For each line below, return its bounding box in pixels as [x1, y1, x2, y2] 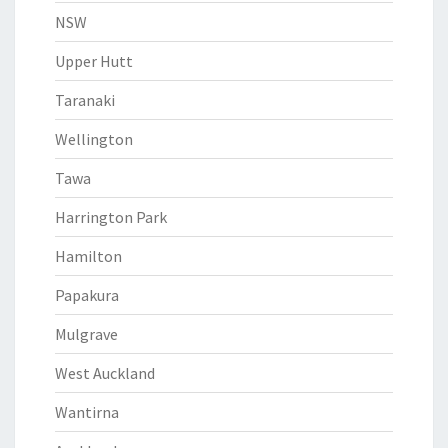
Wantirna [55, 402, 119, 422]
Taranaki [55, 90, 115, 110]
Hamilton [55, 246, 122, 266]
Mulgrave [55, 324, 118, 344]
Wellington [55, 129, 133, 149]
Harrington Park [55, 207, 167, 227]
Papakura [55, 285, 119, 305]
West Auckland [55, 363, 155, 383]
